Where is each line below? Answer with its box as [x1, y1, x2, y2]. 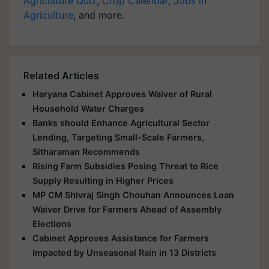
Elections [32, 218, 71, 229]
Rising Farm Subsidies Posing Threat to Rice [32, 160, 219, 171]
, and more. [73, 8, 124, 21]
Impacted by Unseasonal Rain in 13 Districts [32, 247, 216, 258]
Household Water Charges [32, 103, 144, 113]
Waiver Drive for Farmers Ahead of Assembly [32, 204, 222, 214]
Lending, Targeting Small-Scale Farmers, [32, 131, 204, 142]
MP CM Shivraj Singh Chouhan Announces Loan [32, 189, 234, 200]
